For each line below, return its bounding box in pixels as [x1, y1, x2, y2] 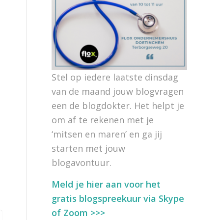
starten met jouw [52, 142, 126, 154]
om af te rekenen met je [52, 114, 154, 126]
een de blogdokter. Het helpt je [52, 100, 185, 111]
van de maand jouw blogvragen [52, 85, 184, 97]
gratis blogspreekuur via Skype [52, 192, 185, 205]
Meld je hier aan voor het [52, 178, 161, 191]
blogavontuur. [52, 157, 112, 168]
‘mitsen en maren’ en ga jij [52, 128, 163, 140]
